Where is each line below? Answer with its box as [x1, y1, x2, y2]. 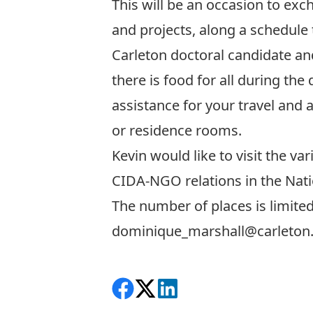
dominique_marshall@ [112, 221, 257, 240]
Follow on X [133, 279, 208, 298]
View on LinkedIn [156, 279, 266, 298]
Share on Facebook [111, 279, 234, 298]
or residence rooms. [112, 121, 242, 140]
